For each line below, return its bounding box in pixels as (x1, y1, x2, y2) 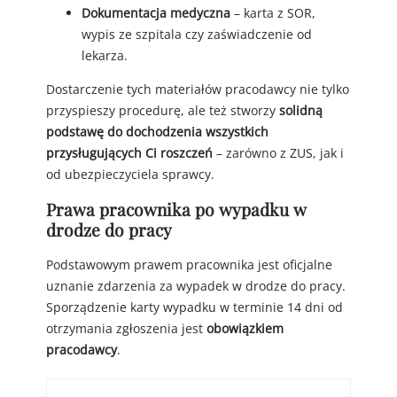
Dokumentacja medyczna (82, 4, 230, 22)
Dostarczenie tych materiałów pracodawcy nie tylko (46, 81, 349, 98)
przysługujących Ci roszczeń (46, 144, 213, 162)
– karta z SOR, (230, 4, 315, 22)
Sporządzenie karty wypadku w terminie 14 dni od (46, 299, 343, 316)
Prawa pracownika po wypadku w (46, 198, 307, 222)
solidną (279, 102, 323, 120)
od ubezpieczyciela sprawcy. (46, 166, 214, 183)
